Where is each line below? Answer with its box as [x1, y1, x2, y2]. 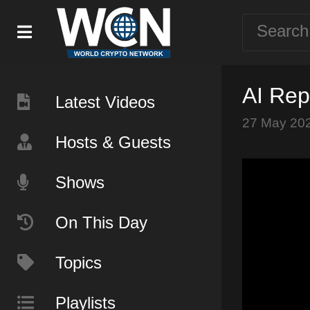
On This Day [55, 213, 147, 232]
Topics [55, 253, 102, 272]
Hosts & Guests [55, 133, 171, 152]
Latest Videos [55, 93, 155, 111]
